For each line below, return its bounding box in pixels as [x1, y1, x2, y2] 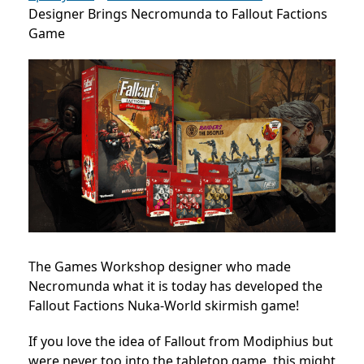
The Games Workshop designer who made [28, 257, 291, 275]
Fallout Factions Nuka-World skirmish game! [28, 296, 299, 314]
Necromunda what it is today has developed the [28, 276, 323, 295]
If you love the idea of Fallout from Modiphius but [28, 331, 333, 350]
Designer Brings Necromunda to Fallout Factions [28, 5, 327, 23]
